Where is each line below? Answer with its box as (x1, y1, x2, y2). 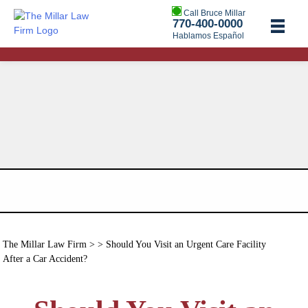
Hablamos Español (173, 30, 244, 41)
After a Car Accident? (2, 254, 87, 265)
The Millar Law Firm (2, 239, 87, 250)
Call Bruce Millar (184, 8, 245, 18)
